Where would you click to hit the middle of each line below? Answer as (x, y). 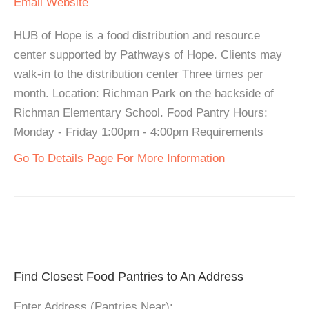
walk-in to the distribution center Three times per (139, 74)
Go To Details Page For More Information (119, 158)
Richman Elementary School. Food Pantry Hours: (141, 112)
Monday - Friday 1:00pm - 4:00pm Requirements (139, 132)
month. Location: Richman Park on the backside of (144, 93)
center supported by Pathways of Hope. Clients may (148, 54)
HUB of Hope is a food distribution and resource (137, 35)
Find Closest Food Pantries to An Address (129, 276)
